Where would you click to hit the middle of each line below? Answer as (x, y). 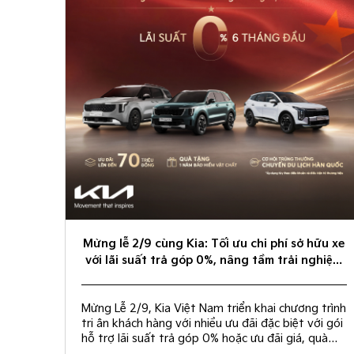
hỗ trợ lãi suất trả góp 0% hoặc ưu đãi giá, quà (205, 339)
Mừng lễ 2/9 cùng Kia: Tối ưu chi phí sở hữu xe (214, 244)
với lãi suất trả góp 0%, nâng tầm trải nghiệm (214, 261)
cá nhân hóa (214, 277)
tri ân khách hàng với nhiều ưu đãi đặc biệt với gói (213, 324)
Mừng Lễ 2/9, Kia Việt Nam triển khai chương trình (214, 309)
